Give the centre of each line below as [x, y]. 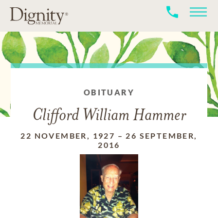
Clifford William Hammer [109, 116]
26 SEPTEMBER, [162, 136]
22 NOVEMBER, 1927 [68, 136]
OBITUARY [109, 92]
